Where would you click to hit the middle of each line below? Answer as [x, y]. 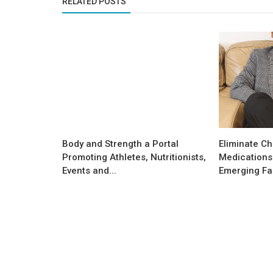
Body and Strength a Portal [120, 144]
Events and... [89, 170]
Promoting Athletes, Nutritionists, [134, 157]
